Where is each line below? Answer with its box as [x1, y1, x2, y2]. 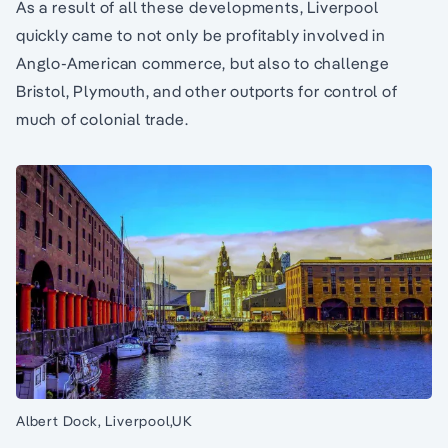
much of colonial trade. [16, 109, 189, 129]
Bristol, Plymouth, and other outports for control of [16, 81, 398, 101]
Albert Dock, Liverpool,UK [16, 412, 193, 430]
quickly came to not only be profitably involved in [16, 25, 386, 45]
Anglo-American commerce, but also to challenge [16, 53, 390, 73]
